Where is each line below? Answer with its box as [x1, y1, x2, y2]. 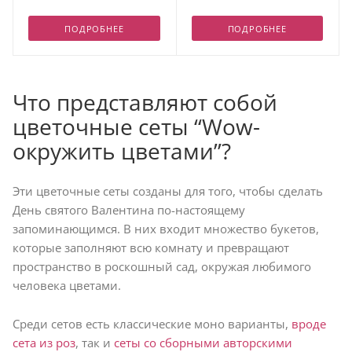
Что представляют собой [13, 87, 277, 117]
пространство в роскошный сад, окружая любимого [13, 258, 311, 274]
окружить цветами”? [13, 136, 231, 166]
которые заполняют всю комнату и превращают [13, 240, 289, 255]
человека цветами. [13, 277, 124, 293]
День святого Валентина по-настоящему [13, 202, 245, 218]
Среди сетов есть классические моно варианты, [13, 315, 291, 332]
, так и [75, 334, 114, 350]
